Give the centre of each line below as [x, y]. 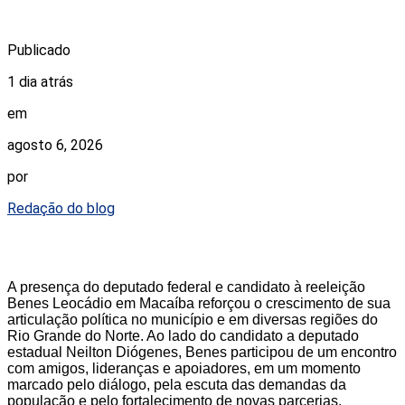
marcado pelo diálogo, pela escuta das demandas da [177, 384]
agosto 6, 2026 [55, 145]
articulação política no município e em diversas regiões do [193, 319]
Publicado [39, 50]
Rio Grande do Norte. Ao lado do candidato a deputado [183, 335]
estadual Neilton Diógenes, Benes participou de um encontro [202, 352]
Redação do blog [61, 208]
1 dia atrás [40, 81]
